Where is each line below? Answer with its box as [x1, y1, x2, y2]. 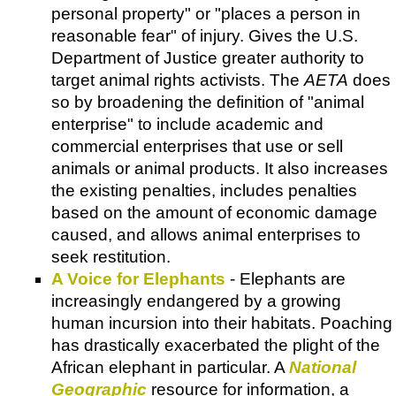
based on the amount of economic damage [51, 202, 377, 222]
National [289, 357, 356, 377]
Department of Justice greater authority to [51, 48, 364, 67]
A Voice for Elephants [51, 269, 225, 288]
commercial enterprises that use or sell [51, 136, 343, 156]
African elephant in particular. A [51, 357, 289, 377]
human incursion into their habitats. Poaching [51, 313, 392, 332]
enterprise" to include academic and [51, 114, 324, 133]
